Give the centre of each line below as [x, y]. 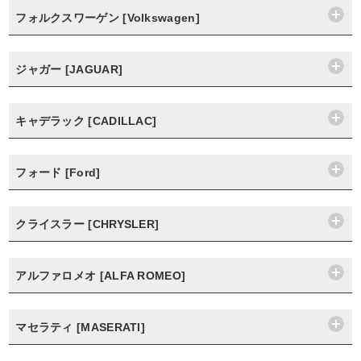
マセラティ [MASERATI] [81, 327]
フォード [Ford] [58, 172]
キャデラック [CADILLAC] [86, 121]
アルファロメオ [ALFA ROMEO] [101, 276]
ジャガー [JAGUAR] [69, 69]
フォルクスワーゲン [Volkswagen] [108, 18]
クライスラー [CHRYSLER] [87, 224]
